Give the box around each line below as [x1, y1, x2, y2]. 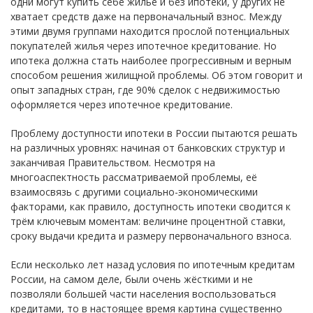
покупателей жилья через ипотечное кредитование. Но [10, 39, 277, 53]
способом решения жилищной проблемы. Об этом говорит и [10, 68, 303, 82]
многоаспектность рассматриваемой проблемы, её [10, 170, 257, 184]
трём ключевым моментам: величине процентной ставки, [10, 214, 286, 228]
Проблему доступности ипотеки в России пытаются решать [10, 126, 298, 140]
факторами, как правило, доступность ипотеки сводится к [10, 200, 291, 214]
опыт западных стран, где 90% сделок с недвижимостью [10, 83, 280, 97]
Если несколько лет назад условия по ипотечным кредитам [10, 258, 295, 272]
